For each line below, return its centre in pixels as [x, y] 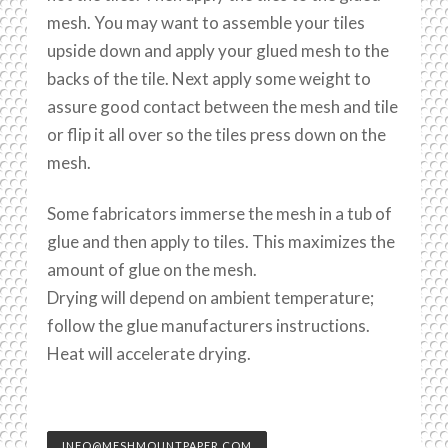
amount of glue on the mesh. [151, 269]
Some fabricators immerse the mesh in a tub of [219, 213]
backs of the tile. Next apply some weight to [208, 79]
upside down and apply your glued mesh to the [217, 51]
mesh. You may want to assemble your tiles [205, 23]
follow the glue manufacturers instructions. [208, 325]
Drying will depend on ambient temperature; [210, 297]
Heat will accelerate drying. [148, 353]
